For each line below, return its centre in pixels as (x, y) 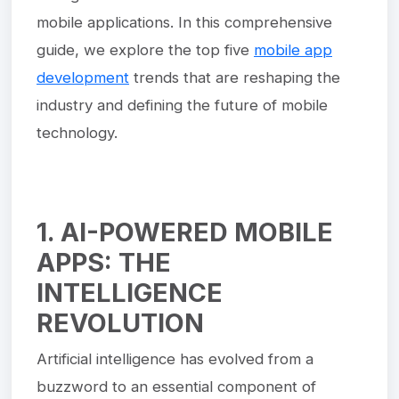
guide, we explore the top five (145, 49)
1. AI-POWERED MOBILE (185, 232)
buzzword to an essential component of (176, 386)
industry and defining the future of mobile (182, 105)
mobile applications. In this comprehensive (184, 22)
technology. (77, 132)
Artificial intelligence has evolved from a (175, 358)
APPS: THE (104, 262)
